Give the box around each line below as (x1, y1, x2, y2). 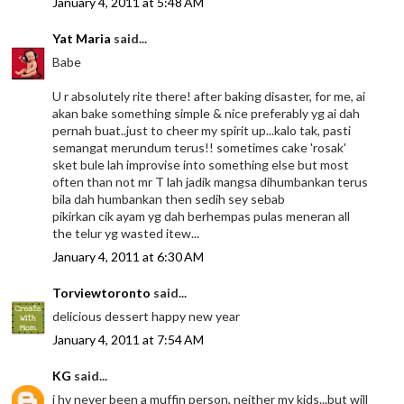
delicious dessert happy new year (52, 308, 241, 325)
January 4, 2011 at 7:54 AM (52, 332, 205, 348)
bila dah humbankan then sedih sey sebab (52, 191, 286, 207)
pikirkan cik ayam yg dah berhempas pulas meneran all (52, 208, 351, 225)
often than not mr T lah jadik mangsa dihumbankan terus (52, 174, 369, 190)
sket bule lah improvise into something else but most (52, 157, 350, 173)
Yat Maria (52, 31, 112, 47)
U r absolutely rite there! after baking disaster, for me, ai (52, 88, 366, 105)
